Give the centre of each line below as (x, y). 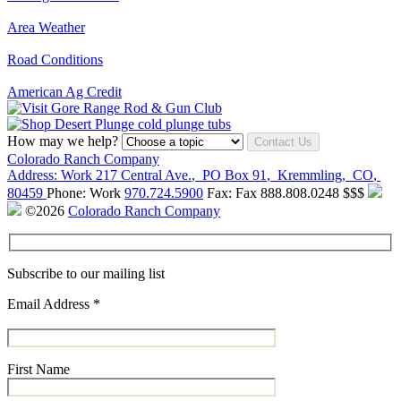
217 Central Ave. (144, 175)
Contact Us (283, 142)
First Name (38, 369)
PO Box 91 (235, 175)
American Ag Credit (64, 92)
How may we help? (63, 141)
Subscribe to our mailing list (86, 273)
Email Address (50, 303)
